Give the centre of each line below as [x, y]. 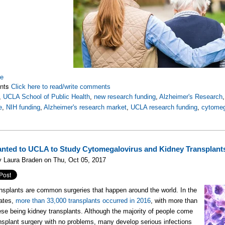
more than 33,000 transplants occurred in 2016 [83, 201]
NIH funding [23, 107]
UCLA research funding [164, 107]
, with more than [174, 201]
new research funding [125, 97]
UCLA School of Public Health [47, 97]
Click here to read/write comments [61, 87]
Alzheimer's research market [85, 107]
